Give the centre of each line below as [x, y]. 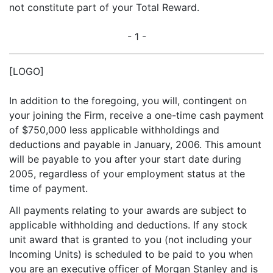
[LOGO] [27, 71]
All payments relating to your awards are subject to [128, 210]
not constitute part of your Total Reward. [104, 7]
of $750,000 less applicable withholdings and [114, 130]
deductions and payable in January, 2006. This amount [135, 144]
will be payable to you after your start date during [125, 159]
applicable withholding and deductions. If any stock [128, 225]
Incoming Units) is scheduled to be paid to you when [131, 254]
